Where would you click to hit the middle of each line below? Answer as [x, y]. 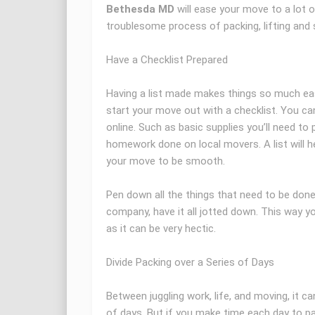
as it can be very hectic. [161, 229]
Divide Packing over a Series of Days [190, 263]
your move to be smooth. [165, 161]
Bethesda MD [140, 9]
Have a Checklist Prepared [167, 60]
